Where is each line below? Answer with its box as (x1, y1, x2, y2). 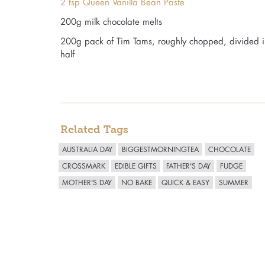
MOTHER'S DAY (62, 177, 112, 187)
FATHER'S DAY (166, 161, 211, 170)
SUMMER (219, 177, 248, 187)
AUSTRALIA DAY (62, 144, 112, 154)
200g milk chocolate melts (60, 15, 162, 27)
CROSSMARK (62, 161, 105, 170)
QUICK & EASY (161, 177, 209, 187)
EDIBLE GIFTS (115, 161, 157, 170)
